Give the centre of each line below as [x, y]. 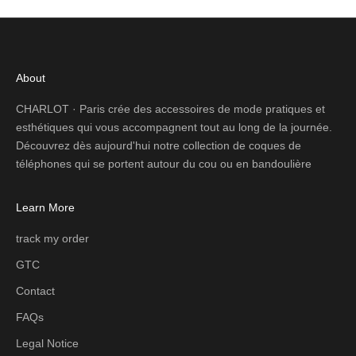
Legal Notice [47, 343]
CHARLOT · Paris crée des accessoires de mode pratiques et [170, 108]
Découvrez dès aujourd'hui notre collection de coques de [159, 145]
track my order [52, 238]
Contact [35, 290]
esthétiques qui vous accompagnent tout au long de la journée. [174, 127]
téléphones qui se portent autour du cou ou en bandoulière [164, 163]
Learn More [45, 207]
